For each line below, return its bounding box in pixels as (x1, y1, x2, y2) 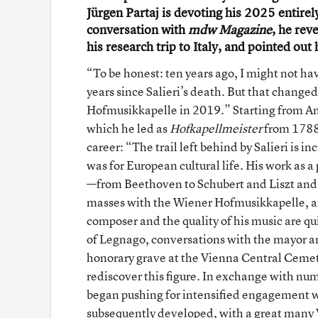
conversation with (87, 21, 188, 38)
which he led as (87, 119, 170, 136)
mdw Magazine (188, 21, 272, 38)
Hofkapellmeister (170, 119, 262, 136)
